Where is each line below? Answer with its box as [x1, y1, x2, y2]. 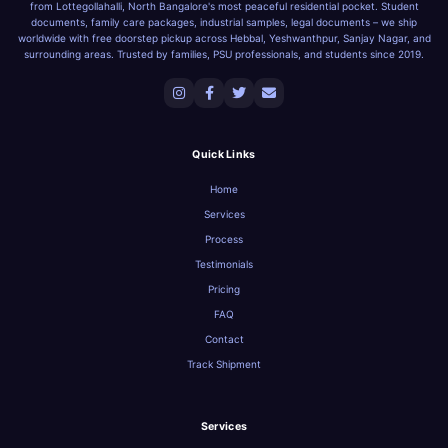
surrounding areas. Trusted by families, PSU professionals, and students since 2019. [24, 47, 424, 60]
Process [205, 232, 243, 245]
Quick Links [192, 147, 256, 161]
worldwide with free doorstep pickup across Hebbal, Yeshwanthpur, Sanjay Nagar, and [17, 31, 431, 44]
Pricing [208, 282, 240, 295]
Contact [204, 332, 244, 345]
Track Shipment [187, 357, 261, 370]
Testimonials [195, 257, 253, 270]
